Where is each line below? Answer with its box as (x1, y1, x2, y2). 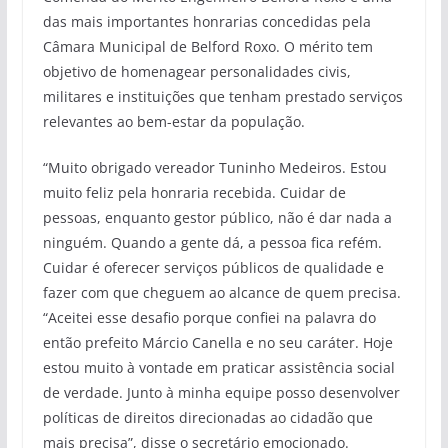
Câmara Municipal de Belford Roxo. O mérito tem (42, 37, 373, 56)
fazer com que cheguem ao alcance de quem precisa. (42, 283, 401, 302)
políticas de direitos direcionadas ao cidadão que (42, 408, 373, 427)
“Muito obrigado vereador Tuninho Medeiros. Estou (42, 158, 387, 177)
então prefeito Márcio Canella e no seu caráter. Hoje (42, 333, 393, 352)
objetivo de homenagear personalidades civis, (42, 62, 351, 81)
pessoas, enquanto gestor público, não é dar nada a (42, 208, 392, 227)
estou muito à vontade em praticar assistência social (42, 358, 395, 377)
